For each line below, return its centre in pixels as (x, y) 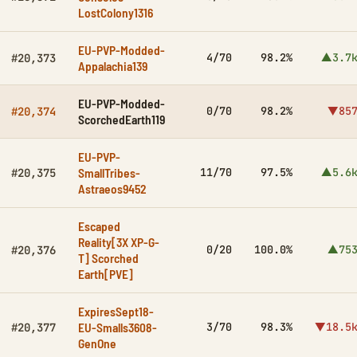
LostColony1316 (116, 12)
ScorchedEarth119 (122, 119)
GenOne (97, 343)
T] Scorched (108, 258)
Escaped (99, 226)
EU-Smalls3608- (118, 327)
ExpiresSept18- (116, 311)
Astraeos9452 (112, 188)
